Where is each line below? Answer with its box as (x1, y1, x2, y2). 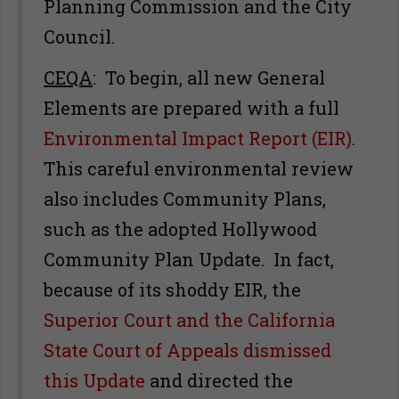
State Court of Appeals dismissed (44, 338, 331, 362)
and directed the (145, 369, 293, 392)
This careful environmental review (44, 157, 354, 180)
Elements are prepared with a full (44, 96, 339, 119)
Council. (44, 25, 115, 48)
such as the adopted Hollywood (44, 217, 317, 240)
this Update (44, 369, 145, 392)
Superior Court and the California (44, 308, 335, 331)
